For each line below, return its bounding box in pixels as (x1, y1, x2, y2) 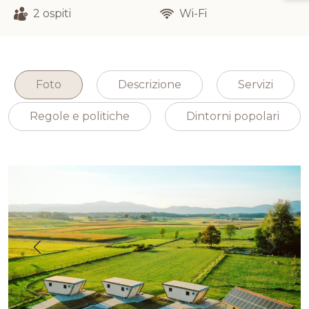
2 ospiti (33, 7, 71, 20)
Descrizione (118, 78, 181, 91)
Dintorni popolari (186, 110, 279, 123)
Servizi (238, 78, 273, 91)
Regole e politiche (30, 110, 130, 123)
